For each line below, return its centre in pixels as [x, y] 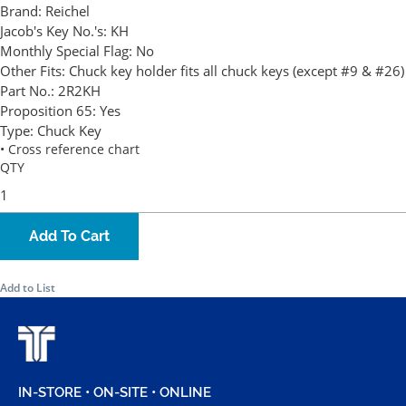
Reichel [68, 11]
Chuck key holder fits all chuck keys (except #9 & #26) [237, 71]
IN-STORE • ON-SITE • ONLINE [115, 392]
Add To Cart [69, 237]
